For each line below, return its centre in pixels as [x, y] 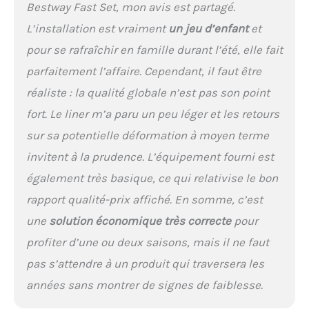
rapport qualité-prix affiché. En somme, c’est [144, 199]
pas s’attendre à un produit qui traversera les [145, 263]
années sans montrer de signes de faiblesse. [144, 285]
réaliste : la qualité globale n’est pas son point [148, 92]
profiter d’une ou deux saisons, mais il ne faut [147, 242]
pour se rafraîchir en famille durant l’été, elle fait [154, 49]
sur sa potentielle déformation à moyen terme [147, 135]
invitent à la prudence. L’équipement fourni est [150, 156]
